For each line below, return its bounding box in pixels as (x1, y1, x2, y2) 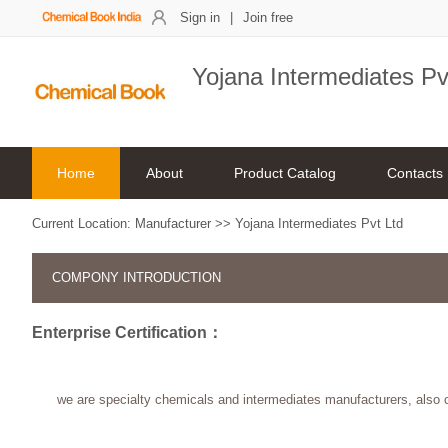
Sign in (180, 10, 220, 25)
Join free (243, 10, 293, 25)
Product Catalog (234, 165, 336, 181)
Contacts (387, 165, 443, 181)
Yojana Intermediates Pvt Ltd (235, 216, 403, 231)
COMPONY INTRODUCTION (52, 270, 221, 285)
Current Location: (32, 216, 135, 231)
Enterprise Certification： (32, 324, 223, 341)
